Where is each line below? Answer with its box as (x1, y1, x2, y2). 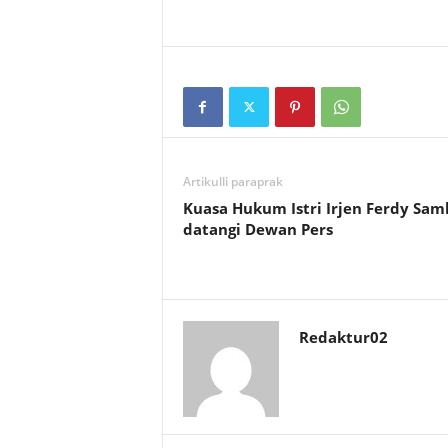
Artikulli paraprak (182, 173, 283, 191)
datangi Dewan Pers (182, 219, 333, 240)
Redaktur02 (298, 327, 388, 348)
